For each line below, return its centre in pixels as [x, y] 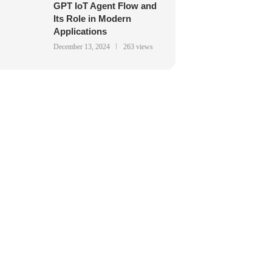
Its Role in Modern [92, 19]
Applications [80, 32]
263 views [138, 47]
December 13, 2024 [81, 47]
